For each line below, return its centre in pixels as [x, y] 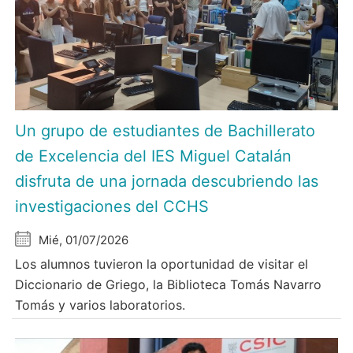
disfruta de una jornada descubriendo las [167, 181]
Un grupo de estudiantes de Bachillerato [165, 130]
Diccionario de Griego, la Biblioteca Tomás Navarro [169, 284]
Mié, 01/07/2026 [84, 240]
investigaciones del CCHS [112, 206]
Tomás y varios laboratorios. [100, 305]
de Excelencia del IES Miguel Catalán [154, 156]
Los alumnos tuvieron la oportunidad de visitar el [162, 264]
